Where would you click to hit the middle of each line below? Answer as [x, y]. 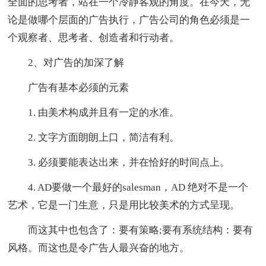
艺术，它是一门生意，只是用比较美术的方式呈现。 [124, 205]
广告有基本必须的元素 [69, 87]
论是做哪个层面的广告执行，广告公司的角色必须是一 [129, 20]
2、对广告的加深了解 [66, 62]
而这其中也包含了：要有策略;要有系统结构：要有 [131, 230]
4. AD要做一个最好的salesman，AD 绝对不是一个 [128, 187]
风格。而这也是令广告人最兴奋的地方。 [99, 248]
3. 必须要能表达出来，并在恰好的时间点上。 [119, 162]
